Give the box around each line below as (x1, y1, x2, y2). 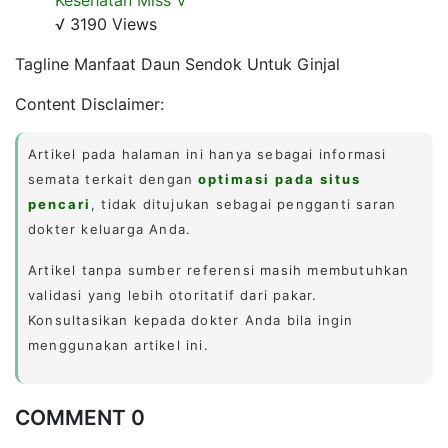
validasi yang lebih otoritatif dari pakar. (28, 286, 318, 303)
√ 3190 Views (55, 13, 157, 34)
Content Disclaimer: (15, 93, 164, 114)
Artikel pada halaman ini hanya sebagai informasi (28, 145, 387, 162)
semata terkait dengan (28, 170, 199, 187)
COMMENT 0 (15, 404, 145, 430)
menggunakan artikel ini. (28, 336, 209, 353)
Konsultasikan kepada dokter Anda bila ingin (28, 311, 354, 328)
